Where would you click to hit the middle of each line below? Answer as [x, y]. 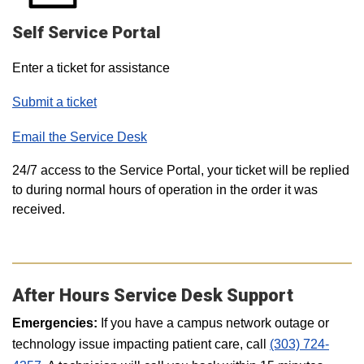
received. [39, 209]
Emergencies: [55, 323]
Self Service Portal [87, 32]
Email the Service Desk [80, 137]
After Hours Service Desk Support [153, 295]
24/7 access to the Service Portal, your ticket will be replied [181, 170]
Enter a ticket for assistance [91, 68]
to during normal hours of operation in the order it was [165, 190]
